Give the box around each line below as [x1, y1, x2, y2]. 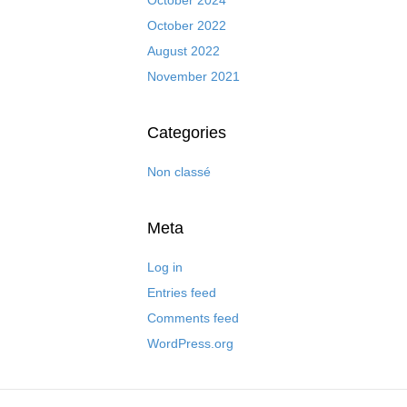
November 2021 [147, 68, 240, 84]
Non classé [147, 164, 211, 179]
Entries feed [147, 284, 216, 300]
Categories [147, 123, 226, 142]
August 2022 [147, 43, 220, 58]
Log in [147, 259, 183, 274]
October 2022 [147, 17, 226, 33]
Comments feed [147, 310, 239, 325]
